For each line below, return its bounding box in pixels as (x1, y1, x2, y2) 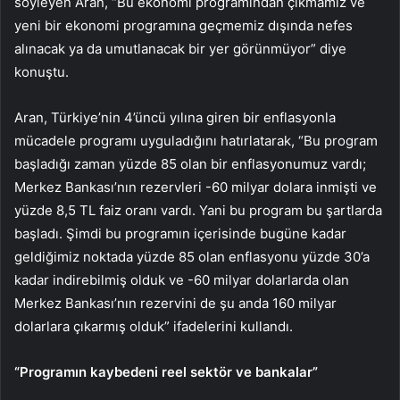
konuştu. (14, 63, 69, 81)
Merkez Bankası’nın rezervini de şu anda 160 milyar (14, 295, 337, 312)
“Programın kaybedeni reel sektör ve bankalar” (14, 363, 318, 381)
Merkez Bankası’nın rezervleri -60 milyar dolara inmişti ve (14, 179, 377, 196)
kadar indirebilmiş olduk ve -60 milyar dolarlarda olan (14, 271, 349, 289)
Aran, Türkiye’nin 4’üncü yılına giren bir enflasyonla (14, 109, 336, 127)
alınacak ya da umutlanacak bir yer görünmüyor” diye (14, 40, 346, 58)
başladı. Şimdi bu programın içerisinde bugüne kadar (14, 225, 346, 243)
